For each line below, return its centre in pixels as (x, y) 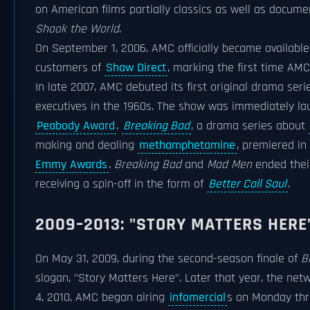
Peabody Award (76, 126)
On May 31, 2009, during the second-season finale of (168, 259)
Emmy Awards (71, 165)
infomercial (198, 298)
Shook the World (77, 29)
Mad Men (229, 165)
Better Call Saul (247, 184)
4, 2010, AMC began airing (102, 298)
